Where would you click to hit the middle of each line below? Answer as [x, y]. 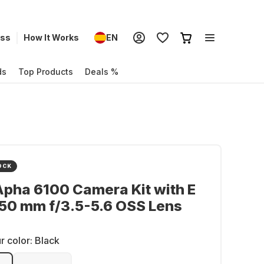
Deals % [102, 71]
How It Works [51, 37]
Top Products [46, 71]
